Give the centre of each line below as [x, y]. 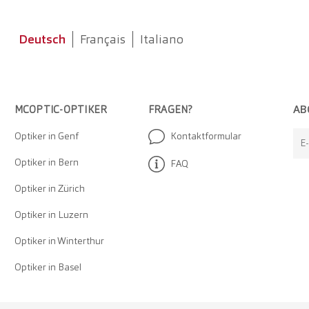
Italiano [161, 39]
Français [102, 39]
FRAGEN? [170, 110]
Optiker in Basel [48, 267]
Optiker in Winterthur [59, 241]
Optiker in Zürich [49, 189]
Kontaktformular [206, 136]
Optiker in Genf [46, 136]
